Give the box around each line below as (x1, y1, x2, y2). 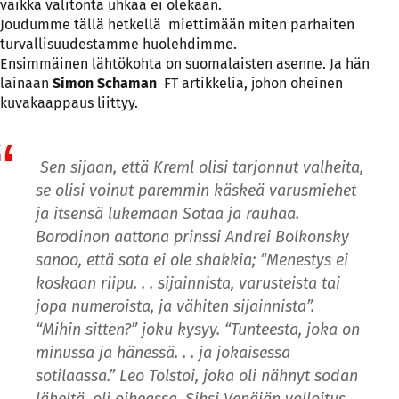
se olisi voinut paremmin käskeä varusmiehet (36, 180, 356, 200)
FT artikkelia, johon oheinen (157, 75, 343, 93)
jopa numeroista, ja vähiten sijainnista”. (36, 296, 314, 316)
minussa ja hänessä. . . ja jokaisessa (36, 342, 290, 362)
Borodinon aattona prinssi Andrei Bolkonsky (36, 226, 349, 247)
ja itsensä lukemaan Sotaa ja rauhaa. (36, 203, 299, 224)
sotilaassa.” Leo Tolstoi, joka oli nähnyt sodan (36, 365, 358, 386)
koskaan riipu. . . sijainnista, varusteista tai (36, 273, 340, 293)
